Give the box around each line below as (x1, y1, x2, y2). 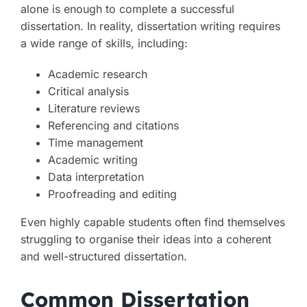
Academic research (47, 67, 147, 82)
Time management (47, 136, 143, 150)
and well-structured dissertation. (20, 249, 187, 264)
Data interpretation (47, 170, 144, 184)
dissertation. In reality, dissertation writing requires (20, 19, 280, 34)
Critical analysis (47, 84, 129, 99)
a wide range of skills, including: (20, 36, 188, 51)
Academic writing (47, 153, 138, 167)
